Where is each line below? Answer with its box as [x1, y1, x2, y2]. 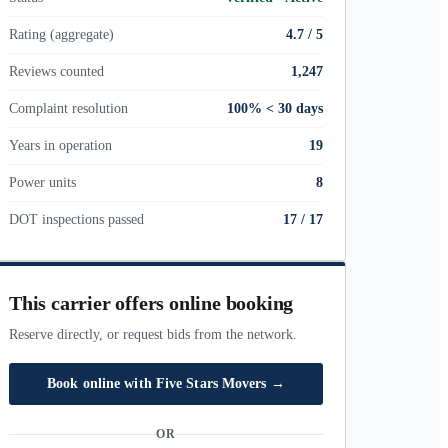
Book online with [47, 376, 156, 391]
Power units [9, 175, 76, 190]
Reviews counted [9, 64, 104, 79]
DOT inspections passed [9, 212, 144, 227]
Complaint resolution [9, 101, 128, 116]
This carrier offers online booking [9, 292, 294, 314]
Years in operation [9, 138, 112, 153]
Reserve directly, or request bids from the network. [9, 327, 297, 342]
